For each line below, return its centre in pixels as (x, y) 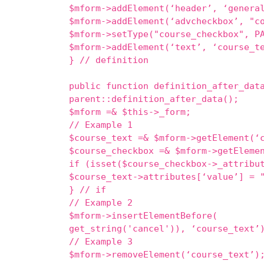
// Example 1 (101, 125)
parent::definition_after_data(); (154, 99)
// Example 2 (101, 202)
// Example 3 (101, 241)
